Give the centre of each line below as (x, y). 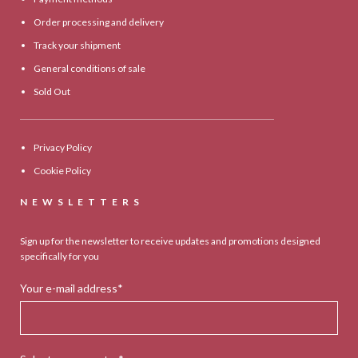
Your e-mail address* (72, 288)
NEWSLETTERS (82, 202)
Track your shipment (78, 46)
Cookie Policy (63, 171)
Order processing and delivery (99, 22)
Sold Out (52, 92)
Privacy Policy (63, 148)
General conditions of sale (90, 69)
